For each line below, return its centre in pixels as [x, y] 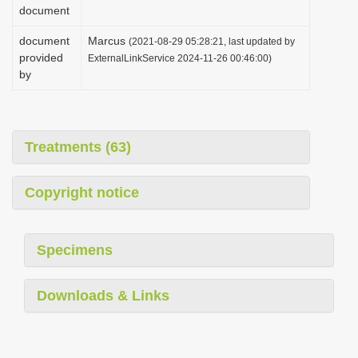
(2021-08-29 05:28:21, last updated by [212, 41]
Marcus [108, 41]
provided [41, 58]
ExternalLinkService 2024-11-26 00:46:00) [180, 58]
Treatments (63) [78, 147]
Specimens [75, 250]
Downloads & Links [103, 296]
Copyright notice [82, 193]
